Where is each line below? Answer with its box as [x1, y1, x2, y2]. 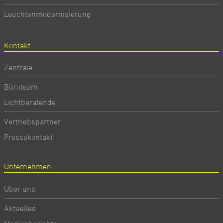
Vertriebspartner [4, 116, 61, 126]
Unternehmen [4, 162, 51, 171]
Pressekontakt [4, 132, 53, 141]
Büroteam [4, 82, 38, 91]
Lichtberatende [4, 98, 56, 107]
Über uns [4, 184, 35, 193]
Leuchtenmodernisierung [4, 9, 91, 18]
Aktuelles [4, 203, 36, 213]
